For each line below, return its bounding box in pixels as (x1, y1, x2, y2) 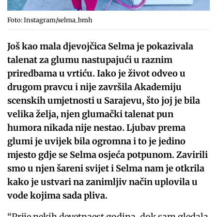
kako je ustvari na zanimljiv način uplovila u (7, 176, 198, 187)
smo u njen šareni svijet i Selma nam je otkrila (7, 162, 205, 174)
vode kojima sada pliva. (7, 189, 110, 201)
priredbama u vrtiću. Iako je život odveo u (7, 67, 186, 79)
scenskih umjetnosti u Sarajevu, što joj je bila (7, 94, 201, 106)
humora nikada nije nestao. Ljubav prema (7, 122, 186, 133)
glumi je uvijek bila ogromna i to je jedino (7, 135, 186, 147)
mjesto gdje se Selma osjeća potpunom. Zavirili (7, 149, 208, 160)
